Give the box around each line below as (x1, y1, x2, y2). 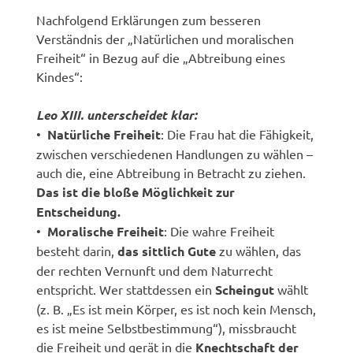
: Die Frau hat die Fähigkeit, (161, 125, 314, 142)
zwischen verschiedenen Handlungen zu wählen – (36, 145, 314, 162)
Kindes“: (36, 68, 84, 84)
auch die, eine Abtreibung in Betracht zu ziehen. (36, 164, 307, 180)
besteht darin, (36, 242, 118, 258)
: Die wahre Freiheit (164, 222, 275, 239)
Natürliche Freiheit (47, 125, 162, 143)
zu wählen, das (216, 242, 302, 258)
